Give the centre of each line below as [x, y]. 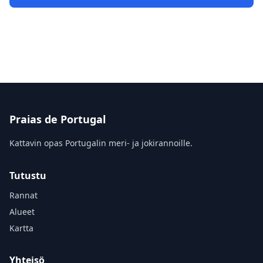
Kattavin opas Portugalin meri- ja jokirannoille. [101, 143]
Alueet [22, 212]
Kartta [21, 228]
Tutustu [28, 176]
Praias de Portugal [58, 119]
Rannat [23, 195]
